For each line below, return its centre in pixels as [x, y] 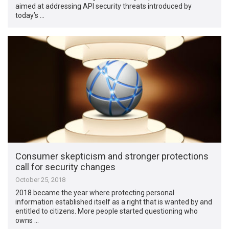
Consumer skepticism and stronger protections [112, 156]
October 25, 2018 [41, 179]
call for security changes [66, 167]
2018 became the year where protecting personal [95, 192]
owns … [27, 220]
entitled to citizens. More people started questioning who [107, 211]
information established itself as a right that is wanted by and [114, 202]
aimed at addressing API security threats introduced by [104, 6]
